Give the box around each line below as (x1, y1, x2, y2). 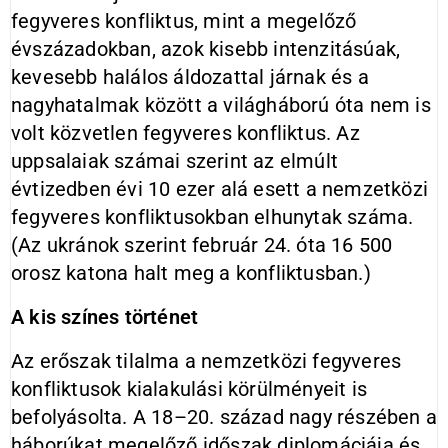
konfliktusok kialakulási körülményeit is (11, 377, 368, 401)
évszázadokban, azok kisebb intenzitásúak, (11, 37, 401, 61)
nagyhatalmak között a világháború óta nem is (11, 93, 431, 117)
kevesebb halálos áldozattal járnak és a (11, 65, 369, 89)
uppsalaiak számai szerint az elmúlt (11, 149, 339, 173)
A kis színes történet (11, 305, 199, 329)
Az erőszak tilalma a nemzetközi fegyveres (11, 349, 402, 373)
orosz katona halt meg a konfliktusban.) (11, 261, 371, 285)
